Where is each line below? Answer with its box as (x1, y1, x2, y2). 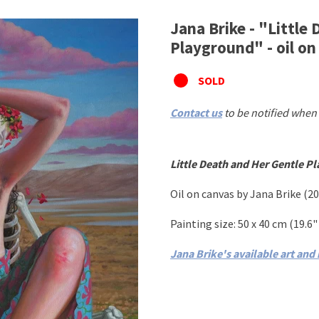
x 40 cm (249, 216, 287, 231)
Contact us (170, 105, 222, 120)
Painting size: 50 (170, 216, 249, 231)
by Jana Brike (236, 187, 301, 201)
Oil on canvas (170, 187, 236, 201)
